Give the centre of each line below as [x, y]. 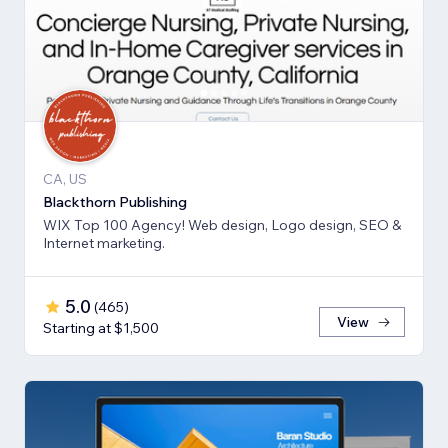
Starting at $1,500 [101, 328]
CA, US [65, 179]
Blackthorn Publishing [115, 202]
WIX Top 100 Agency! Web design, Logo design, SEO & [222, 225]
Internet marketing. [104, 243]
